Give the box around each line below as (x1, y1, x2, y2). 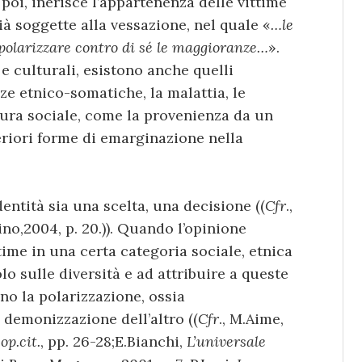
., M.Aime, (219, 309, 284, 329)
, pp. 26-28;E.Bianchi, (40, 332, 187, 351)
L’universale (187, 332, 266, 351)
